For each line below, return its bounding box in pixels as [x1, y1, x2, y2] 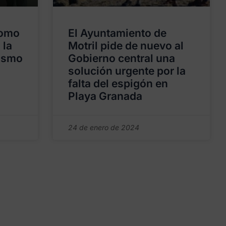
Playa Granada [68, 89, 143, 102]
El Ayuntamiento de [68, 26, 167, 39]
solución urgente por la [68, 64, 186, 77]
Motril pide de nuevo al [68, 39, 184, 52]
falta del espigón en [68, 77, 168, 90]
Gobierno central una [68, 51, 176, 65]
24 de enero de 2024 [68, 123, 140, 132]
